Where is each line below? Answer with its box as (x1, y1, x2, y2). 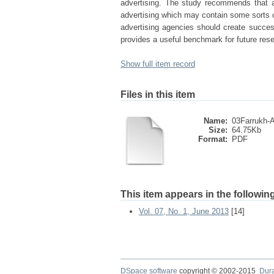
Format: (198, 135, 228, 144)
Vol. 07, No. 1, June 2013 (139, 207, 229, 216)
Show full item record (120, 59, 195, 68)
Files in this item (120, 89, 195, 100)
